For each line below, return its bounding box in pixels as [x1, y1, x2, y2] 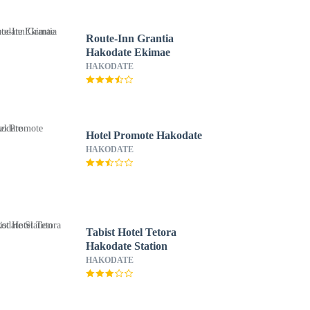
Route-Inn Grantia [85, 33, 174, 44]
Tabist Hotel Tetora [85, 226, 176, 238]
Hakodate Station [85, 240, 167, 252]
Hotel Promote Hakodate [85, 129, 202, 141]
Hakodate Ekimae [85, 46, 170, 58]
